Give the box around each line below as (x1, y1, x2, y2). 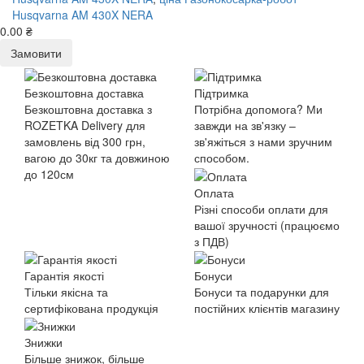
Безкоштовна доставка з (24, 101, 152, 118)
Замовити (11, 44, 62, 61)
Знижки (24, 334, 63, 351)
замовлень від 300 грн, (24, 133, 145, 150)
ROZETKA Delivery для (24, 117, 145, 134)
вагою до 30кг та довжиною (24, 149, 170, 167)
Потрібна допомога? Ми (194, 101, 323, 118)
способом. (194, 149, 249, 167)
